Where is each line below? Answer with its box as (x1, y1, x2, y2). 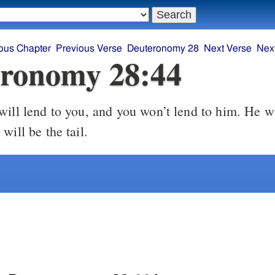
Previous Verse (56, 44, 122, 54)
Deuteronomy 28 (127, 44, 199, 54)
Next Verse (204, 44, 252, 54)
